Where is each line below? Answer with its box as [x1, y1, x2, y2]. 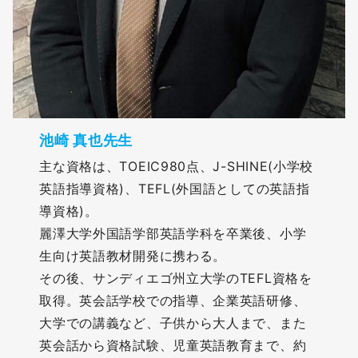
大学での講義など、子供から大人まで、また [39, 314, 307, 331]
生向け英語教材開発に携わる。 [39, 247, 227, 264]
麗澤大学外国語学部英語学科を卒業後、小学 [39, 225, 307, 241]
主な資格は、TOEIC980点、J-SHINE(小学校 [39, 157, 314, 174]
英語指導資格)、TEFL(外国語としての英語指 [39, 180, 310, 197]
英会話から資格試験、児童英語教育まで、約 [39, 336, 307, 353]
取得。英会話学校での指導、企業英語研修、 [39, 292, 307, 308]
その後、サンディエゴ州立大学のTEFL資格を [39, 269, 312, 286]
